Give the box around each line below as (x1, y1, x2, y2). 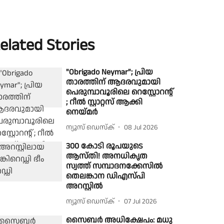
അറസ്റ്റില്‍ (66, 180, 103, 192)
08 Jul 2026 (124, 122, 158, 132)
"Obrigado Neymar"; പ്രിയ (66, 66, 153, 78)
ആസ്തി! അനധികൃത (66, 150, 148, 162)
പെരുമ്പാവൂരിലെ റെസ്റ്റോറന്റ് (66, 86, 173, 98)
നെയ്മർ (66, 106, 98, 118)
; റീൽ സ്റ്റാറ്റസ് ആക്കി (66, 96, 143, 108)
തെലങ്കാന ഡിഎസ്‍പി (66, 170, 145, 182)
